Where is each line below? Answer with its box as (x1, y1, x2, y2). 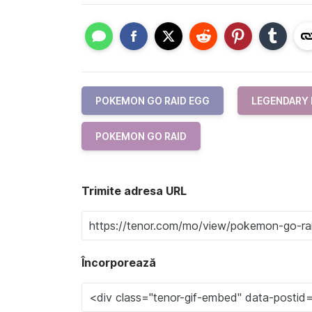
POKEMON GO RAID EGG (95, 94, 210, 107)
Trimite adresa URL (81, 183, 187, 198)
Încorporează (81, 255, 156, 270)
